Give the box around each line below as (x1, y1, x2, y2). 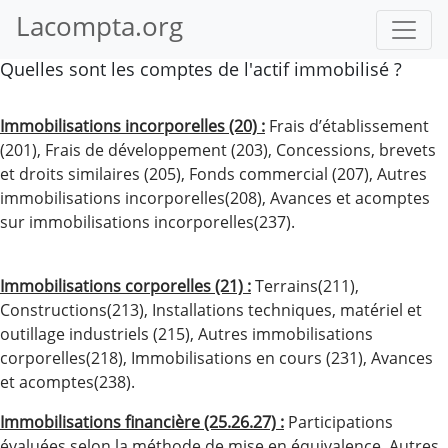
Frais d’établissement (265, 115, 429, 137)
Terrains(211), (251, 275, 359, 297)
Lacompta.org (16, 9, 183, 44)
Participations (288, 411, 393, 433)
